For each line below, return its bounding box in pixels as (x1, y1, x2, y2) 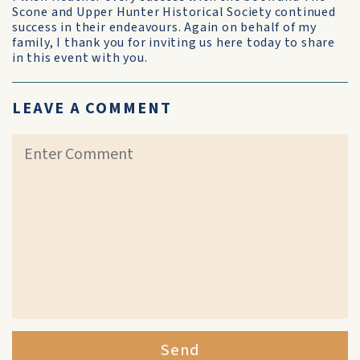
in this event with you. (12, 49, 148, 67)
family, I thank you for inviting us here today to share (12, 34, 335, 51)
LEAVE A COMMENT (12, 97, 172, 120)
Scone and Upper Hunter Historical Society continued (12, 3, 336, 21)
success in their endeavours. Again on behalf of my (12, 18, 317, 36)
